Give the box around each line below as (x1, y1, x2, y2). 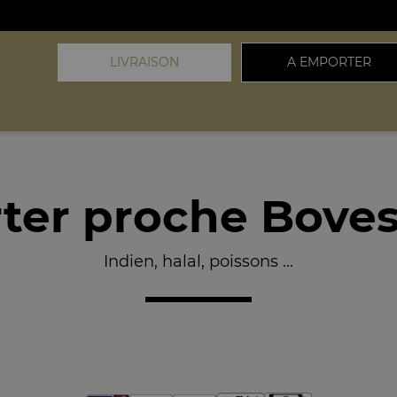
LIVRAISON (110, 54, 179, 70)
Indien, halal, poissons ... (104, 252, 293, 271)
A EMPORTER (287, 54, 371, 70)
